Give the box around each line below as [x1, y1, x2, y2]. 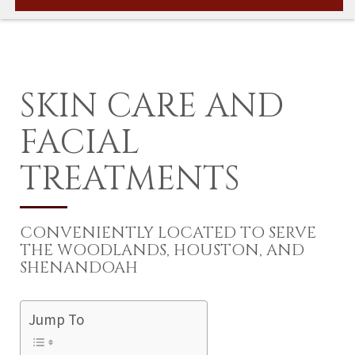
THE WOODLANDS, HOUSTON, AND [20, 239, 304, 261]
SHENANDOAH [20, 257, 138, 278]
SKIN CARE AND [20, 84, 284, 129]
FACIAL [20, 120, 139, 166]
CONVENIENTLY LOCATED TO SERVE [20, 222, 316, 243]
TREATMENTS [20, 157, 240, 202]
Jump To [29, 310, 85, 329]
